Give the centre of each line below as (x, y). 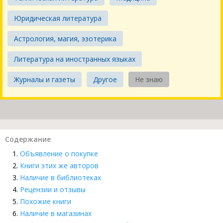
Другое (105, 80)
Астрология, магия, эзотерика (65, 39)
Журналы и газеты (45, 80)
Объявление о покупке (59, 154)
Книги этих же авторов (59, 166)
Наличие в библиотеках (60, 178)
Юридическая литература (58, 18)
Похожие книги (46, 202)
